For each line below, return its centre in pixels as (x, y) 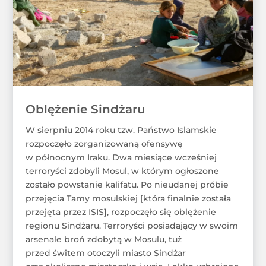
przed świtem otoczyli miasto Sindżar (105, 253)
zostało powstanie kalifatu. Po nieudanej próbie (127, 184)
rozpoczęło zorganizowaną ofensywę (104, 143)
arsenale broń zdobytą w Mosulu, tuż (103, 239)
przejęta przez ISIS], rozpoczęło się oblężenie (121, 212)
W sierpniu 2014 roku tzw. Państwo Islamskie (121, 130)
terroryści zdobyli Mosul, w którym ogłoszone (122, 171)
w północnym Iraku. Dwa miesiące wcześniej (121, 157)
